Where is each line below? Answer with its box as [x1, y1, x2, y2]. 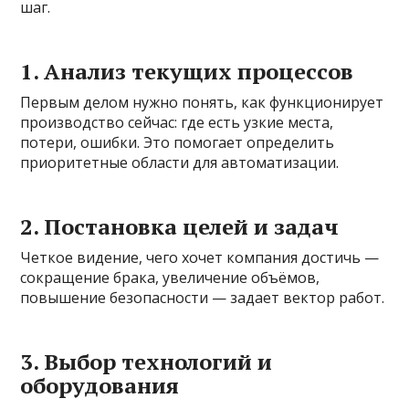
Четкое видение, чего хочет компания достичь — [20, 246, 380, 267]
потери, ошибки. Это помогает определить [20, 131, 335, 152]
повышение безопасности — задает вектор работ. [20, 287, 385, 308]
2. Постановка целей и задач [20, 211, 340, 241]
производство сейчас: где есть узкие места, [20, 111, 334, 132]
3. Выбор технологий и [20, 346, 273, 376]
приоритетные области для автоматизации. [20, 152, 340, 173]
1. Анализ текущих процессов [20, 56, 354, 86]
